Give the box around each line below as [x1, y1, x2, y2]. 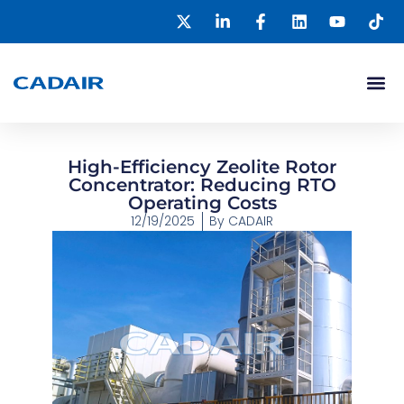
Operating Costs [127, 192, 277, 215]
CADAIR [225, 212, 273, 231]
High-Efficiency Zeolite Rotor [68, 156, 336, 179]
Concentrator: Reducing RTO [68, 174, 336, 197]
